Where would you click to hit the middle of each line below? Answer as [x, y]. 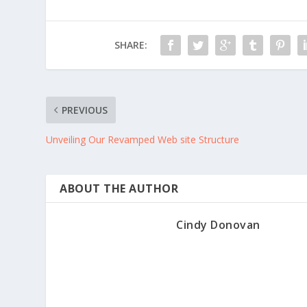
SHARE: [131, 45]
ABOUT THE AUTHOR [119, 188]
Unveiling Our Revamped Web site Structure [143, 139]
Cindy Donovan [218, 224]
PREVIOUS [85, 110]
